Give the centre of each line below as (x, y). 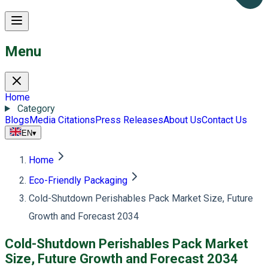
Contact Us (224, 120)
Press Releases (129, 120)
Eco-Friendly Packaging (78, 180)
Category (36, 108)
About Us (182, 120)
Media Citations (62, 120)
